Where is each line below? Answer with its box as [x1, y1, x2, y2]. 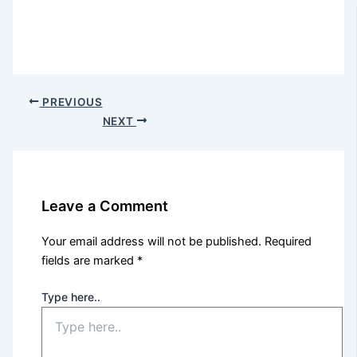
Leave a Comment [41, 197, 169, 215]
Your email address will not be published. [41, 234, 262, 249]
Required [265, 234, 312, 249]
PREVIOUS [39, 95, 103, 108]
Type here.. [41, 290, 101, 304]
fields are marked [41, 253, 138, 269]
